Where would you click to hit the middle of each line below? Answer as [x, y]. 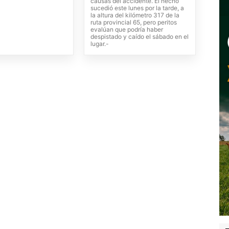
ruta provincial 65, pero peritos [133, 22]
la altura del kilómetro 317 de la [135, 15]
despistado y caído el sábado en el [139, 36]
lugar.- [99, 43]
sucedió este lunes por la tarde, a [137, 8]
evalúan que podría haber [127, 29]
